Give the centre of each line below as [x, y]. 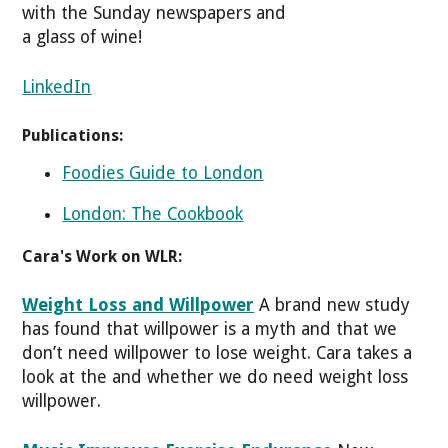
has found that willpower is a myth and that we [210, 328]
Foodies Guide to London [163, 172]
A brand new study [332, 304]
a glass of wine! [82, 36]
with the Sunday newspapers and [154, 12]
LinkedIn [57, 87]
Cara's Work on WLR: [102, 257]
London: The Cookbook [153, 214]
